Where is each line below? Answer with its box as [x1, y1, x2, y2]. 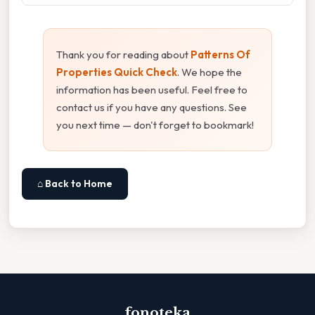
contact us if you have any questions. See [56, 100, 247, 114]
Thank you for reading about [56, 47, 191, 61]
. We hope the [177, 65, 242, 79]
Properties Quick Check [56, 65, 177, 79]
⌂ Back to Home [37, 176, 112, 190]
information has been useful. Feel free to [56, 82, 247, 96]
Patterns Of [191, 47, 250, 61]
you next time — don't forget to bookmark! [56, 117, 254, 131]
